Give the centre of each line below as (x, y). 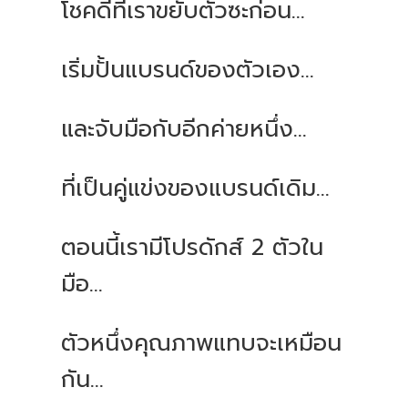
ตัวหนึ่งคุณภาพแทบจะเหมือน (202, 344)
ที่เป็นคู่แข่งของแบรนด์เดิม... (196, 189)
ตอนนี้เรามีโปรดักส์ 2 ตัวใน (193, 248)
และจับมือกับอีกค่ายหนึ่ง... (184, 130)
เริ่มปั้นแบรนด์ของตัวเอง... (188, 71)
